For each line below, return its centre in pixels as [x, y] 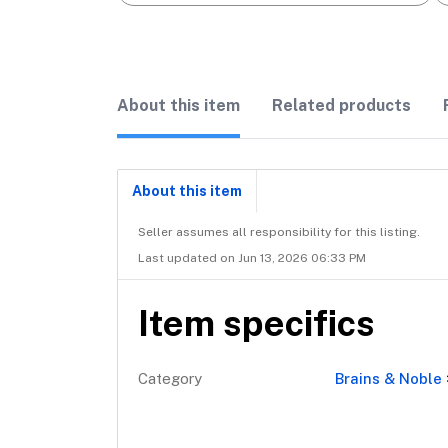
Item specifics [256, 323]
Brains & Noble [389, 378]
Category [170, 378]
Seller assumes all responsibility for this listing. [279, 232]
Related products [341, 105]
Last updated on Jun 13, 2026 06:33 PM [252, 258]
